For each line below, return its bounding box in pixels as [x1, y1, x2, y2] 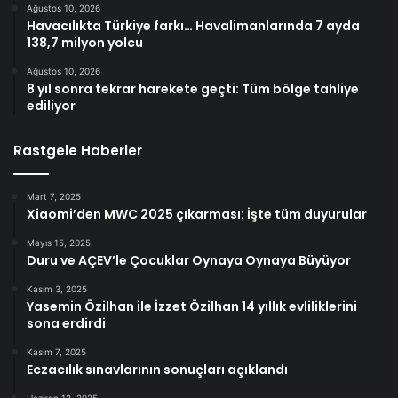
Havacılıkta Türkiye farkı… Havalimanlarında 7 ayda [27, 16, 360, 35]
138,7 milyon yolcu [27, 33, 143, 52]
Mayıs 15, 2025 [27, 236, 91, 248]
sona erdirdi [27, 314, 106, 332]
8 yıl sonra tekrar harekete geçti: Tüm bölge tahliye [27, 79, 359, 98]
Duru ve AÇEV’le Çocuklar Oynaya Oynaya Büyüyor [27, 251, 351, 269]
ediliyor [27, 96, 76, 115]
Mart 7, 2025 [27, 190, 81, 202]
